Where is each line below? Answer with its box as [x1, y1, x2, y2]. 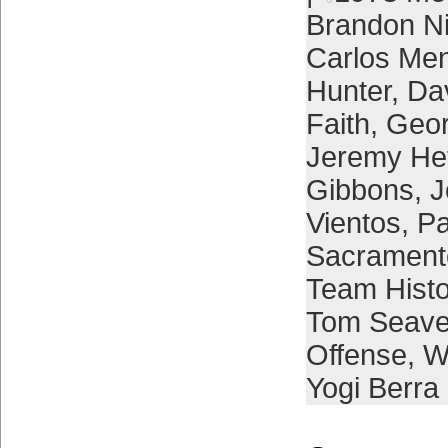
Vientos [305, 207, 401, 239]
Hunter [305, 75, 391, 107]
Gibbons [305, 174, 414, 206]
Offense [305, 339, 407, 371]
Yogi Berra [305, 372, 439, 404]
